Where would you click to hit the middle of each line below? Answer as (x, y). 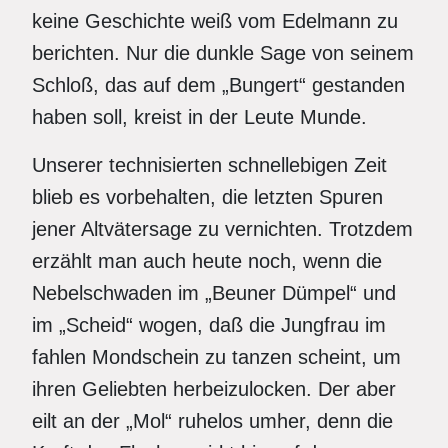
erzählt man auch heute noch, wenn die (207, 261)
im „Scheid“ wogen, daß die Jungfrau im (209, 325)
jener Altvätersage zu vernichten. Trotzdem (222, 229)
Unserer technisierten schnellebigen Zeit (209, 165)
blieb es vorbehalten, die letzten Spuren (207, 197)
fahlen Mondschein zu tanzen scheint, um (216, 357)
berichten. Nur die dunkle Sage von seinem (223, 53)
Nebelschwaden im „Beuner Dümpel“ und (214, 293)
